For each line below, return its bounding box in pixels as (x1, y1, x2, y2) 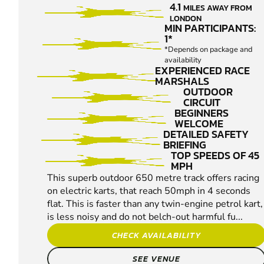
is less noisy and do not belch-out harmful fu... (47, 210, 243, 224)
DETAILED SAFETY (163, 126, 249, 143)
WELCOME (174, 115, 224, 132)
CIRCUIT (183, 94, 221, 111)
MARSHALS (154, 73, 209, 90)
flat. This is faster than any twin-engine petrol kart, (47, 197, 263, 211)
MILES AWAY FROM (183, 1, 252, 15)
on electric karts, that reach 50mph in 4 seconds (47, 184, 250, 198)
